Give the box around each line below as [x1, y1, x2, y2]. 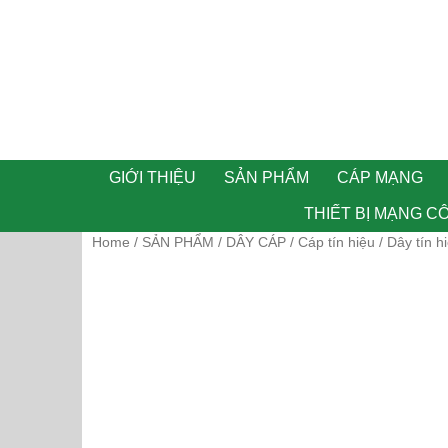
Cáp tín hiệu [297, 234, 375, 250]
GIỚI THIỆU [109, 169, 196, 186]
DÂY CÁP [225, 234, 286, 250]
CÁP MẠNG [337, 169, 423, 186]
